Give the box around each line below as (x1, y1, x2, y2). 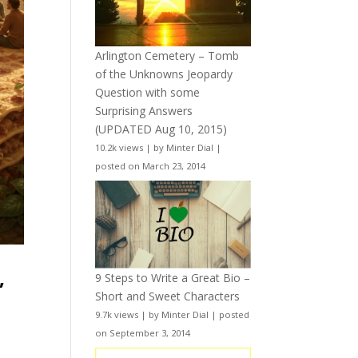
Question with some (95, 85, 201, 101)
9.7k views (95, 308, 139, 320)
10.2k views (95, 141, 144, 154)
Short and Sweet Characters (95, 288, 241, 304)
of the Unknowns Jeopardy (95, 66, 233, 82)
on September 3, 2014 (95, 326, 191, 339)
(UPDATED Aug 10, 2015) (95, 121, 228, 137)
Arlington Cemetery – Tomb (95, 48, 240, 64)
